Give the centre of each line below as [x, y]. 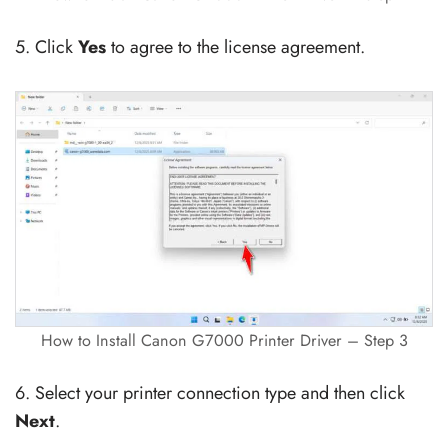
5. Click [46, 46]
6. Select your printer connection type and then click [210, 392]
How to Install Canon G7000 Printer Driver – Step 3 [224, 340]
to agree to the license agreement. [235, 46]
